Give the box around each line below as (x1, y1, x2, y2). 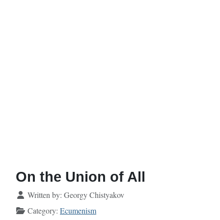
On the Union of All (16, 169, 145, 185)
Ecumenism (60, 205, 96, 216)
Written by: (26, 190, 64, 200)
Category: (26, 205, 60, 216)
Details (15, 189, 38, 200)
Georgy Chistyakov (64, 190, 124, 200)
